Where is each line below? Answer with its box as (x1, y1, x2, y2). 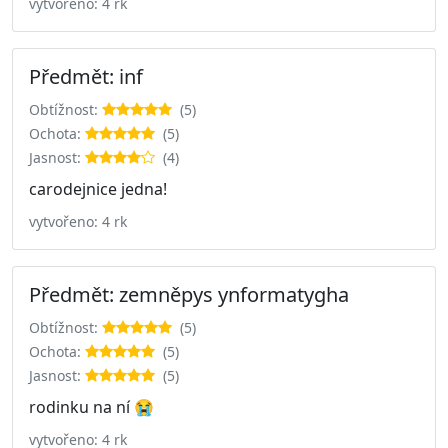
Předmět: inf (29, 62, 143, 90)
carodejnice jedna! (29, 177, 167, 200)
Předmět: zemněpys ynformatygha (29, 280, 349, 308)
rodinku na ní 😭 (29, 395, 154, 418)
